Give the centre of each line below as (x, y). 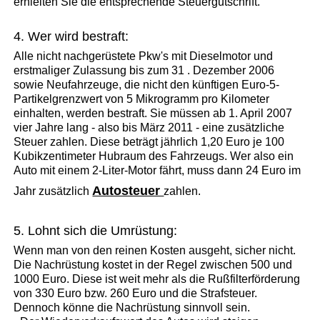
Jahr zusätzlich (53, 191)
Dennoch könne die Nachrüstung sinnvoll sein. (132, 307)
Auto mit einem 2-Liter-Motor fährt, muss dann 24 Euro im (157, 170)
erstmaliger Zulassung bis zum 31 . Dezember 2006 (144, 70)
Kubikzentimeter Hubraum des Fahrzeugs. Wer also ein (154, 156)
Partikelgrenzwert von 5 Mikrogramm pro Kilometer (142, 99)
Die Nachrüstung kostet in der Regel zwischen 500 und (153, 264)
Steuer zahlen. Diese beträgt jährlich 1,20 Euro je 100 (149, 141)
